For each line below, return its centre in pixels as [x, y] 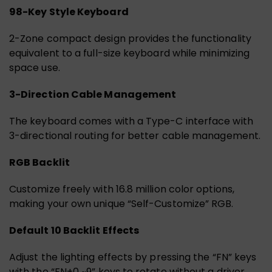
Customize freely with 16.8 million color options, [122, 189]
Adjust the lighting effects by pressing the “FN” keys [133, 257]
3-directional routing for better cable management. [135, 135]
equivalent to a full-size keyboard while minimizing [130, 53]
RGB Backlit [39, 162]
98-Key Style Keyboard [69, 12]
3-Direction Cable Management [93, 94]
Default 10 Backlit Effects [74, 230]
